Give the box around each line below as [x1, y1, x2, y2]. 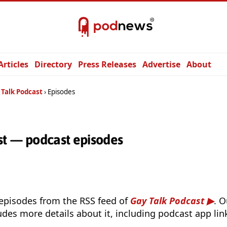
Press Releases [78, 59, 136, 70]
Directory [34, 59, 72, 70]
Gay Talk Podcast [130, 195, 204, 207]
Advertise [142, 59, 180, 70]
